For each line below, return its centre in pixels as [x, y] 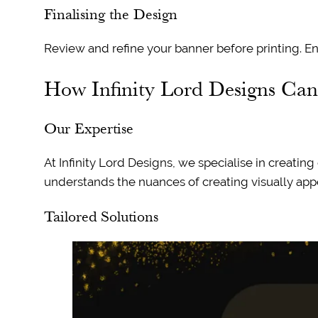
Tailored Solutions [101, 216]
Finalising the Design [110, 13]
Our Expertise [88, 128]
